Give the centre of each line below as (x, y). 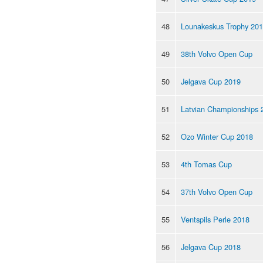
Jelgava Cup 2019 (211, 81)
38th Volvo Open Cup (217, 53)
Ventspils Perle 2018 (215, 219)
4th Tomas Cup (206, 164)
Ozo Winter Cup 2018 (217, 136)
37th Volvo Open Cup (217, 191)
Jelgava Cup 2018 (211, 247)
